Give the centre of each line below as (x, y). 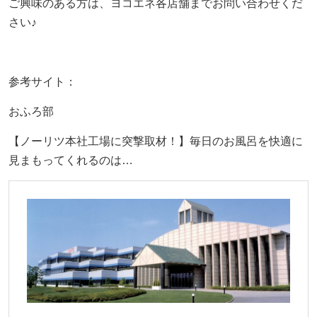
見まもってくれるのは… (70, 160)
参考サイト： (42, 81)
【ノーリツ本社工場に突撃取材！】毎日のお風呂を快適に (155, 141)
